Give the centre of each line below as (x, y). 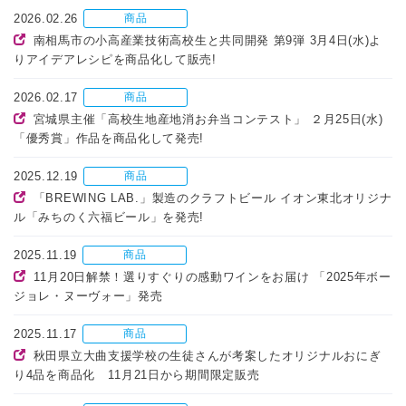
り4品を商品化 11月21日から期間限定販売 (137, 375)
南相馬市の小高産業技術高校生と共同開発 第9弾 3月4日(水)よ (208, 41)
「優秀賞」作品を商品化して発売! (109, 139)
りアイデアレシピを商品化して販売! (115, 60)
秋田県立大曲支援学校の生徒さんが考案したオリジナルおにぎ (207, 356)
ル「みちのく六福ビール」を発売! (109, 217)
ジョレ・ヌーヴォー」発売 (88, 296)
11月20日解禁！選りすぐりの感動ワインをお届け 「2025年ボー (212, 277)
